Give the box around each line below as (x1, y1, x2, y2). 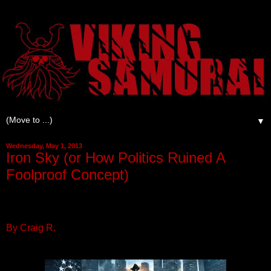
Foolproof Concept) (6, 166, 129, 183)
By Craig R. (6, 223, 56, 233)
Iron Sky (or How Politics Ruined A (6, 149, 225, 166)
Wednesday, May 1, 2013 (6, 142, 82, 150)
